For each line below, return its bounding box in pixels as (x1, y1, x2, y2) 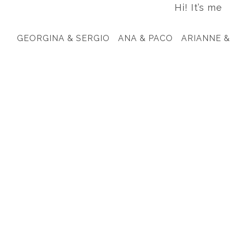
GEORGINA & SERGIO (17, 33, 110, 43)
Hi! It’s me (175, 2, 222, 13)
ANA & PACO (118, 33, 173, 43)
